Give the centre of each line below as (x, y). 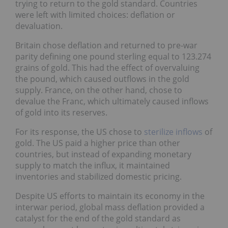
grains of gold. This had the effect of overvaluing (107, 67)
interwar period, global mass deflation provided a (110, 207)
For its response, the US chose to (80, 132)
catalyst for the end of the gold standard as (98, 218)
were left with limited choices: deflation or (95, 15)
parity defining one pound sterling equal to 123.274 (113, 56)
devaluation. (39, 26)
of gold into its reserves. (61, 112)
